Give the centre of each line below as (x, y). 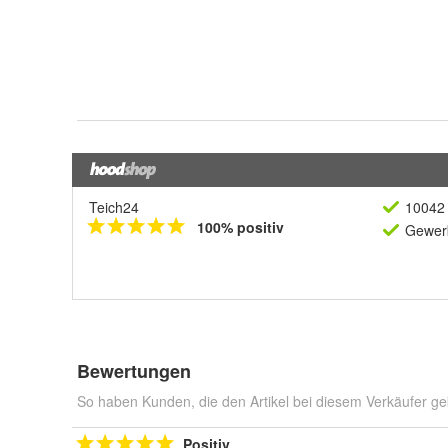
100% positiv (240, 227)
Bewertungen (134, 371)
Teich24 (114, 207)
